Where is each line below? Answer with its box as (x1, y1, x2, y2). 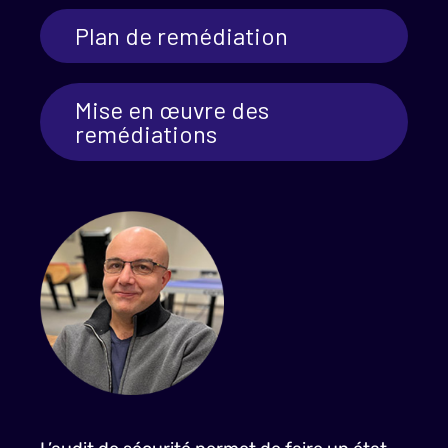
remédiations (75, 119, 217, 148)
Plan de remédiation (75, 21, 288, 50)
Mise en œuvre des (75, 95, 269, 124)
